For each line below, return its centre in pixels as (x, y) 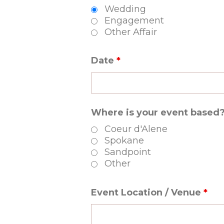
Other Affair (131, 32)
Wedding (125, 9)
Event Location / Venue (147, 192)
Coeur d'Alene (136, 129)
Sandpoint (128, 152)
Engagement (134, 20)
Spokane (124, 140)
